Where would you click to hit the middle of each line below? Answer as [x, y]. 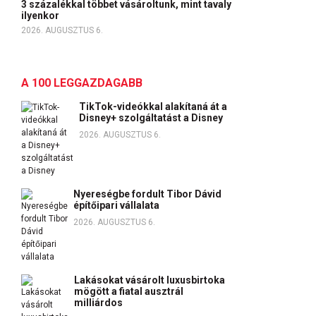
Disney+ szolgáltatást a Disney [151, 118]
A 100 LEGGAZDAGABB [82, 83]
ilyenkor [41, 16]
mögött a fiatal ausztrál [129, 291]
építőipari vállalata [116, 205]
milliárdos [98, 303]
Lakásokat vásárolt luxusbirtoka [150, 280]
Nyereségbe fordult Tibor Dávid [147, 194]
